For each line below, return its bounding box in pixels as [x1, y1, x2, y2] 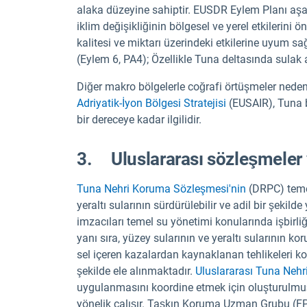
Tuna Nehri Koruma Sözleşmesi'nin [77, 182, 246, 195]
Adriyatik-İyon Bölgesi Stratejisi [77, 97, 226, 110]
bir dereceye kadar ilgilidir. [77, 113, 201, 127]
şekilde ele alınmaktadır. [77, 264, 195, 278]
